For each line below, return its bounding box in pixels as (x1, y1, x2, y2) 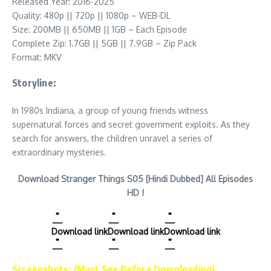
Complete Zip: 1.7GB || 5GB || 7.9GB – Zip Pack (12, 38, 197, 48)
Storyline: (12, 77, 56, 89)
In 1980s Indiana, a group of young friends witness (12, 105, 208, 116)
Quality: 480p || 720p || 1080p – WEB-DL (12, 10, 171, 21)
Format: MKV (12, 52, 61, 62)
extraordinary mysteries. (12, 147, 106, 157)
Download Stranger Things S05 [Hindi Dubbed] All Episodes (18, 174, 253, 184)
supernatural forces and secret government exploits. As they (12, 119, 250, 129)
